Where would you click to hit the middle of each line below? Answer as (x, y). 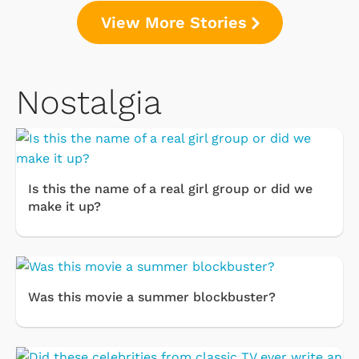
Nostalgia (89, 102)
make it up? (65, 206)
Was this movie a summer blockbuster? (152, 296)
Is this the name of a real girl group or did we (170, 188)
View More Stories (173, 22)
